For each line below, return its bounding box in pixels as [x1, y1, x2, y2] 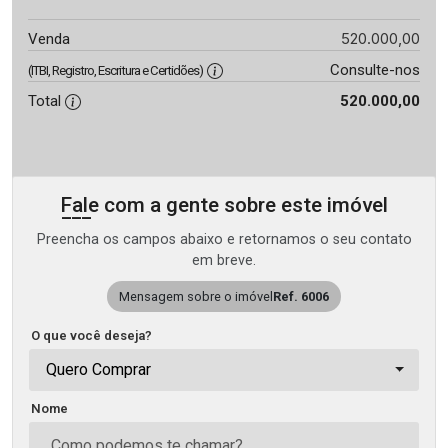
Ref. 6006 [273, 289, 329, 304]
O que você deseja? [31, 328, 152, 343]
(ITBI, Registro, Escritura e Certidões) [28, 63, 203, 78]
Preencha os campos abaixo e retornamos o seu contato [36, 231, 412, 248]
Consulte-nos [329, 61, 420, 79]
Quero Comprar [46, 360, 151, 379]
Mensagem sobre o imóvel [119, 289, 273, 304]
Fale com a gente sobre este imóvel [60, 193, 388, 217]
